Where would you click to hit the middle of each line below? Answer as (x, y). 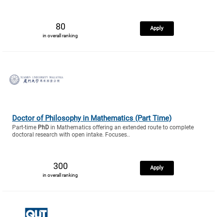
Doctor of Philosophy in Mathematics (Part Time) (92, 118)
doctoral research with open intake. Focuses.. (71, 134)
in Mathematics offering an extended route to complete (121, 127)
